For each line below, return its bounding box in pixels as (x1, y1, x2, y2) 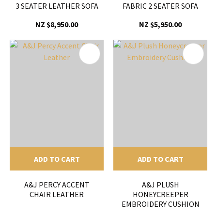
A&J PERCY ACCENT (24, 179, 90, 189)
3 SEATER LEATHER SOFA (15, 1, 98, 11)
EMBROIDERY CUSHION (121, 199, 200, 209)
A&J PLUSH (141, 179, 179, 189)
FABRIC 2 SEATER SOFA (123, 1, 198, 11)
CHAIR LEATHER (30, 189, 84, 199)
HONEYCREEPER (132, 189, 188, 199)
